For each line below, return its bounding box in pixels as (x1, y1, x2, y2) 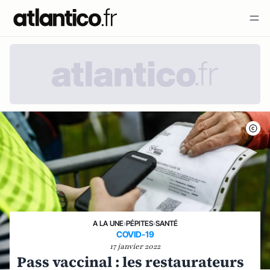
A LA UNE (92, 219, 124, 228)
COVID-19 (116, 229, 154, 239)
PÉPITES (125, 219, 153, 228)
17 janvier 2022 (110, 242, 160, 251)
